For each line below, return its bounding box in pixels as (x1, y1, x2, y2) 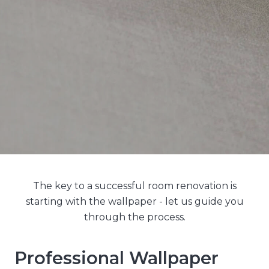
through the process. (83, 211, 186, 223)
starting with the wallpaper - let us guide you (25, 196, 244, 208)
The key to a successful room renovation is (32, 180, 237, 192)
